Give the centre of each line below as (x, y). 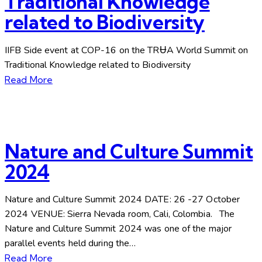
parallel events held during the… (70, 244)
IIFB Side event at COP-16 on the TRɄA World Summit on (127, 50)
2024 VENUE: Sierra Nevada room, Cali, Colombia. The (120, 214)
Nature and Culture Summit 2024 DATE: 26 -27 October (123, 200)
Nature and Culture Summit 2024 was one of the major (118, 229)
